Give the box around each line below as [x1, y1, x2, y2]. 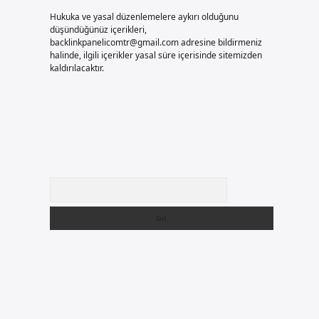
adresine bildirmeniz [178, 36, 262, 48]
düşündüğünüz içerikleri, [49, 23, 147, 36]
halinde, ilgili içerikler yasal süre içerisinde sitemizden [49, 49, 262, 61]
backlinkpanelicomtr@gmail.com [49, 36, 179, 48]
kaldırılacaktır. [49, 62, 104, 74]
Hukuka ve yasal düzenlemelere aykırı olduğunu [49, 11, 239, 23]
